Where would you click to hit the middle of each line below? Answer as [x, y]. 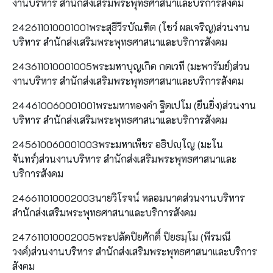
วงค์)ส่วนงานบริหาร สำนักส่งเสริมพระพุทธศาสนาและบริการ [135, 251]
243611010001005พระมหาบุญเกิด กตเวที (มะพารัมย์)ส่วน [131, 66]
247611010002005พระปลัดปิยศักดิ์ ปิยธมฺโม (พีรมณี [122, 236]
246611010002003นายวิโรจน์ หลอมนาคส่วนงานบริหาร [129, 197]
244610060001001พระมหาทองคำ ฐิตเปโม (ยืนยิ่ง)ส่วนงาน [134, 105]
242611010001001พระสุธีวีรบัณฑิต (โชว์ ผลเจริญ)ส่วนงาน [131, 27]
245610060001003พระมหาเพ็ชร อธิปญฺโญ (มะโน [118, 144]
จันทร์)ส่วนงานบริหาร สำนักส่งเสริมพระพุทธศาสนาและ [124, 158]
